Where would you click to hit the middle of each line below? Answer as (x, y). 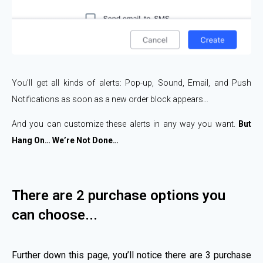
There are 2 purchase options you (119, 196)
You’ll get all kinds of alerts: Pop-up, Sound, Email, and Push (131, 83)
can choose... (55, 215)
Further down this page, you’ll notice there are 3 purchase (131, 255)
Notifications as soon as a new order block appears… (110, 100)
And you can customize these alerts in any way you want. (124, 124)
